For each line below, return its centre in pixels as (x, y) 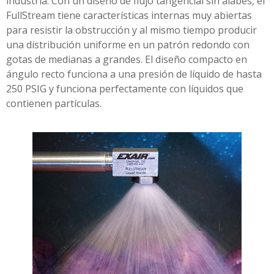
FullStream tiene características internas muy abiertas (129, 15)
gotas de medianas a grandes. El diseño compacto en (127, 59)
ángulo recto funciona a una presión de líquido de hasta (134, 74)
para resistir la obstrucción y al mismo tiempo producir (131, 30)
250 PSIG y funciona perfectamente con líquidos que (125, 89)
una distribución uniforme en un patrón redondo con (128, 45)
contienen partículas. (54, 103)
